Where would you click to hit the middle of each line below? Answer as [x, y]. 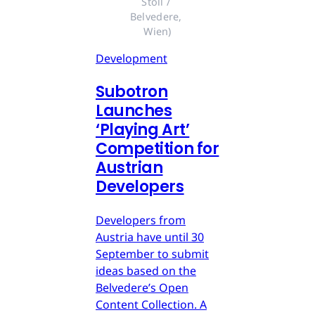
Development [131, 59]
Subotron [132, 92]
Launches [134, 111]
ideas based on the [146, 271]
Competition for [157, 149]
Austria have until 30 [150, 237]
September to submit [152, 254]
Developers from [141, 220]
